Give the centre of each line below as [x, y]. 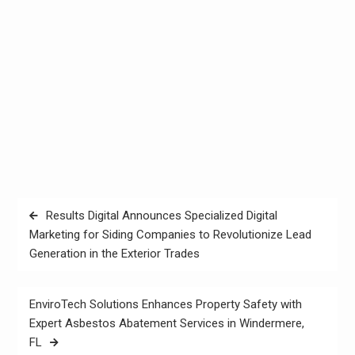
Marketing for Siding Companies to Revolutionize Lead [170, 235]
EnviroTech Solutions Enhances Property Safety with [165, 305]
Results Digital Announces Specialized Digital [161, 216]
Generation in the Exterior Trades [114, 254]
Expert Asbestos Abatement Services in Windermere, [166, 324]
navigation [54, 233]
